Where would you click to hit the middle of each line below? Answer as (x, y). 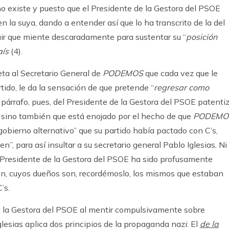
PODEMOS (124, 73)
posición (202, 37)
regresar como (181, 87)
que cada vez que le (181, 73)
